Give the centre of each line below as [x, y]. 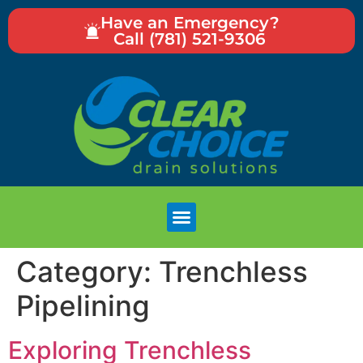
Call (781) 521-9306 [190, 39]
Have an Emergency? [190, 23]
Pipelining [83, 306]
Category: [88, 272]
